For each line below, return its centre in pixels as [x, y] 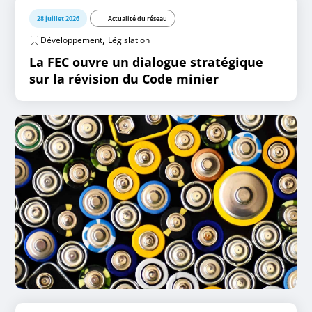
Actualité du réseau [138, 18]
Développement [72, 40]
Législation [129, 40]
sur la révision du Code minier [124, 79]
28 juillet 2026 [58, 18]
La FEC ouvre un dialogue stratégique [147, 62]
